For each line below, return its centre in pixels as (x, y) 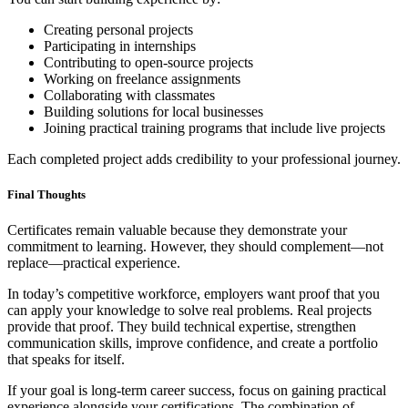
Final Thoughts (46, 195)
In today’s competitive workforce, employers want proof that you (194, 294)
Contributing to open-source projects (148, 63)
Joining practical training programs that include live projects (214, 128)
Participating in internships (120, 46)
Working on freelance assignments (142, 79)
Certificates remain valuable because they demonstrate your (177, 230)
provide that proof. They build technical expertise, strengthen (182, 327)
